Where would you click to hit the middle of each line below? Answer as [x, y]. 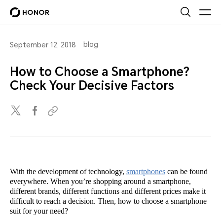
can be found [186, 171]
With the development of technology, [68, 171]
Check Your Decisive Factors [92, 86]
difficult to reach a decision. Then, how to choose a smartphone [108, 201]
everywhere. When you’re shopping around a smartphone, [100, 181]
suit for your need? [39, 211]
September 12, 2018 [43, 45]
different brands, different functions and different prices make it [108, 191]
